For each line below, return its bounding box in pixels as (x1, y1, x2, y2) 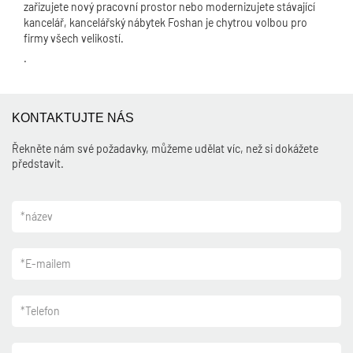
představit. (12, 157, 64, 170)
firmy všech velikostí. (24, 32, 124, 45)
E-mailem (25, 257, 71, 270)
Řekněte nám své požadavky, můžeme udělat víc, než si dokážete (12, 142, 318, 155)
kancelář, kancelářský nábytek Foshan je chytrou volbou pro (24, 16, 307, 29)
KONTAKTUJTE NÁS (12, 111, 134, 124)
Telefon (25, 304, 60, 318)
